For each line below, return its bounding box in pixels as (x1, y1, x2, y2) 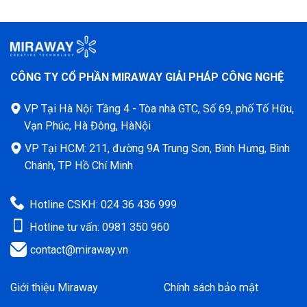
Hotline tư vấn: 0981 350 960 (29, 221, 169, 234)
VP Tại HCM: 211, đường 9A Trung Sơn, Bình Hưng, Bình (25, 142, 291, 156)
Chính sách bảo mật (164, 281, 258, 295)
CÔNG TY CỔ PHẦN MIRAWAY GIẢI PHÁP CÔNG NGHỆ (10, 71, 284, 84)
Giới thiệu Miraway (10, 281, 98, 295)
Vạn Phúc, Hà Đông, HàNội (24, 119, 151, 133)
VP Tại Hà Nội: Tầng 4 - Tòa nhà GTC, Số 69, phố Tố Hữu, (24, 102, 295, 116)
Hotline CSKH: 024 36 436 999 (29, 198, 177, 212)
